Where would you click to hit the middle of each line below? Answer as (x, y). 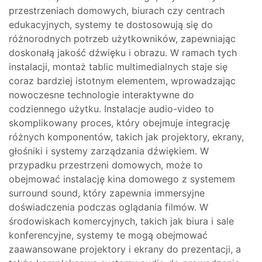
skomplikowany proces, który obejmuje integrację (119, 123)
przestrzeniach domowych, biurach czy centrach (117, 11)
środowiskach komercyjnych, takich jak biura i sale (121, 221)
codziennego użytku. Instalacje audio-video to (111, 109)
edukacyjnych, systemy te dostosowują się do (111, 25)
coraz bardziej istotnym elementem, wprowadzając (122, 81)
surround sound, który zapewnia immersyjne (107, 193)
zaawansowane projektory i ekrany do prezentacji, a (125, 249)
